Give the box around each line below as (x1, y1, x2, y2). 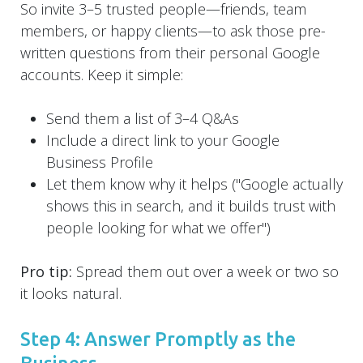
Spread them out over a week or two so (72, 261, 339, 281)
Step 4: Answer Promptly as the (20, 327, 296, 349)
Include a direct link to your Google (46, 130, 280, 150)
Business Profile (46, 152, 153, 172)
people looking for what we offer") (46, 217, 271, 237)
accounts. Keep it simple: (20, 64, 183, 84)
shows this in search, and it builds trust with (46, 195, 335, 216)
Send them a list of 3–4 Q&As (46, 108, 239, 128)
